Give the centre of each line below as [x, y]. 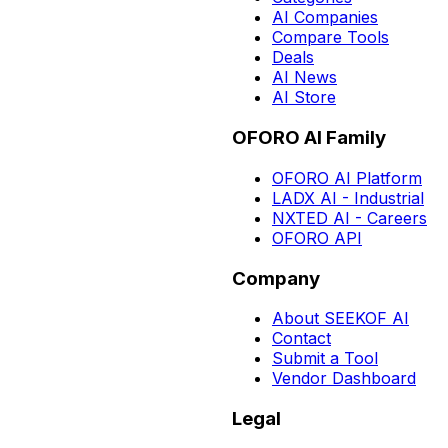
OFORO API [317, 237]
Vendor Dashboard [344, 378]
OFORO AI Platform [347, 177]
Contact [301, 338]
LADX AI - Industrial [348, 197]
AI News [304, 77]
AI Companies [325, 17]
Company [276, 278]
